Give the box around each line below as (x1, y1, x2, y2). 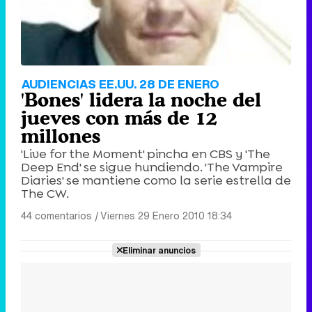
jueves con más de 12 (21, 106, 217, 129)
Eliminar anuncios (122, 243, 196, 256)
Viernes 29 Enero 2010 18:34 (100, 208, 232, 223)
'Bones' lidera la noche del (21, 88, 261, 111)
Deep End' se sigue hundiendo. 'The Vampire (21, 158, 283, 175)
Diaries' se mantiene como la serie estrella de (21, 171, 291, 189)
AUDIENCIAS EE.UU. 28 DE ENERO (22, 75, 219, 93)
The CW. (21, 185, 69, 202)
